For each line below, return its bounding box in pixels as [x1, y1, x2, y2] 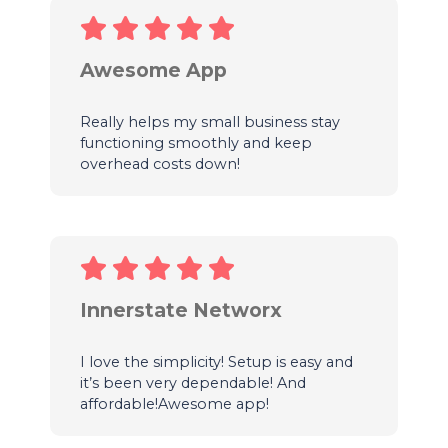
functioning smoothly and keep [79, 133, 312, 152]
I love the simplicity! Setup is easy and [79, 352, 353, 371]
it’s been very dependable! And [79, 373, 306, 392]
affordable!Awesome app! [79, 394, 269, 413]
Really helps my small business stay [79, 112, 340, 131]
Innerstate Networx [79, 297, 282, 322]
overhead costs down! [79, 154, 240, 173]
